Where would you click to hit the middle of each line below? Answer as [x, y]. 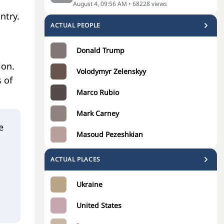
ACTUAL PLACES [75, 159]
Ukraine [89, 184]
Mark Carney [98, 113]
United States [99, 205]
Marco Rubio [98, 92]
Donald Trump [100, 50]
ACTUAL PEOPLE [75, 25]
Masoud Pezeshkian [110, 134]
